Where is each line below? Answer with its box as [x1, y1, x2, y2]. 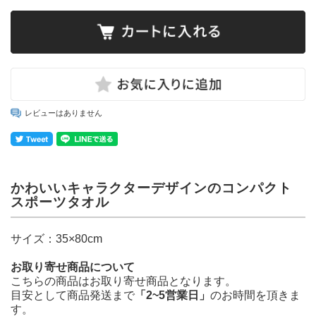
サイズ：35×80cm [11, 232, 102, 245]
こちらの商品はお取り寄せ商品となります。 [11, 274, 236, 287]
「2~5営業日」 [135, 288, 210, 301]
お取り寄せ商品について [11, 260, 135, 273]
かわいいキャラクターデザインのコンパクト [11, 180, 292, 195]
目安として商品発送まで [11, 288, 135, 301]
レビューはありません [25, 108, 102, 117]
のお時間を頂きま [210, 288, 300, 301]
